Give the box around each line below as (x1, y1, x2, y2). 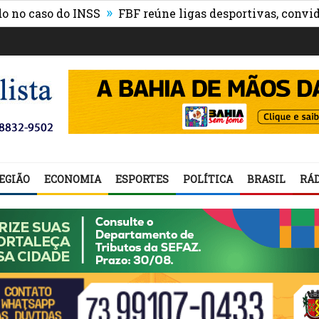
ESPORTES (115, 172, 169, 186)
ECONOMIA (44, 172, 101, 186)
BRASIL (247, 172, 286, 186)
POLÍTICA (183, 172, 233, 186)
